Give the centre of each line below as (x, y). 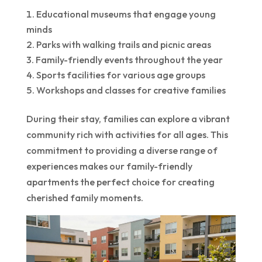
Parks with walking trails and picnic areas (123, 44)
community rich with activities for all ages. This (127, 134)
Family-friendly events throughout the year (129, 59)
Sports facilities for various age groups (120, 75)
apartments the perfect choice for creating (120, 182)
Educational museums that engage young (126, 14)
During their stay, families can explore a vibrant (128, 118)
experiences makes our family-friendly (109, 166)
